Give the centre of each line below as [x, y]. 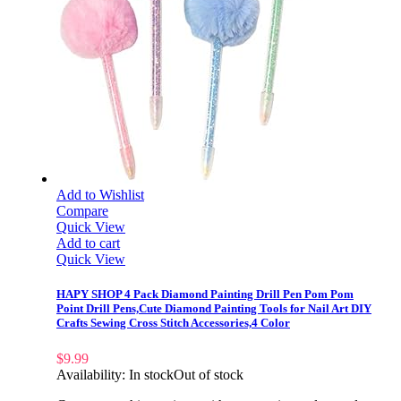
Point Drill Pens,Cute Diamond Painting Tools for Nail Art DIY [214, 309]
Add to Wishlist [100, 195]
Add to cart [88, 243]
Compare [82, 211]
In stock [151, 374]
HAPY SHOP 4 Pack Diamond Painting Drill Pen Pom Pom [205, 294]
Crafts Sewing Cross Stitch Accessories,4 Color [173, 323]
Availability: [93, 374]
